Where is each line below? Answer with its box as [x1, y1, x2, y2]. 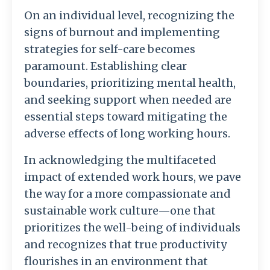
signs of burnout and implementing [24, 25, 220, 40]
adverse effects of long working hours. [24, 127, 230, 141]
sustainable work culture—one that [24, 204, 216, 218]
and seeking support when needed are [24, 93, 231, 107]
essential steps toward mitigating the [24, 110, 227, 124]
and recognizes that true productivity [24, 237, 227, 252]
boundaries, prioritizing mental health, [24, 76, 236, 90]
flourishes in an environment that [24, 254, 208, 269]
